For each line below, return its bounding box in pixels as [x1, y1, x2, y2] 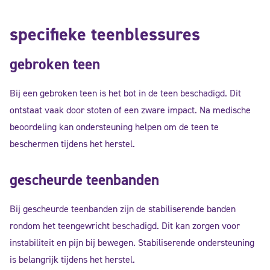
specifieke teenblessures [10, 22, 200, 46]
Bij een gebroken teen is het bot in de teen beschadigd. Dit [10, 87, 241, 99]
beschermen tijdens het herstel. [10, 137, 135, 150]
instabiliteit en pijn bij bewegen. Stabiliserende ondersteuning [10, 236, 254, 249]
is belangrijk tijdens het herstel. [10, 253, 135, 266]
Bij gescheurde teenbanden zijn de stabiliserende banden [10, 202, 236, 215]
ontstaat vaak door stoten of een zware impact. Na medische [10, 104, 251, 116]
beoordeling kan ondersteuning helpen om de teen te [10, 121, 219, 133]
